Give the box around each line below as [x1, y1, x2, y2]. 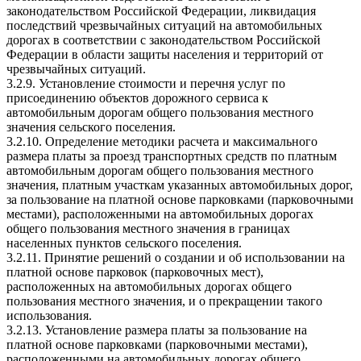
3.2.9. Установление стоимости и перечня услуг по [6, 76, 285, 90]
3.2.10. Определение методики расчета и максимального [6, 134, 317, 148]
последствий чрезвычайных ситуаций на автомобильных [6, 18, 322, 32]
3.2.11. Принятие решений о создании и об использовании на [6, 250, 345, 264]
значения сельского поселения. [6, 119, 176, 134]
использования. [6, 308, 92, 322]
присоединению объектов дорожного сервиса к [6, 90, 268, 105]
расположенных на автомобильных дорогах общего [6, 279, 292, 293]
